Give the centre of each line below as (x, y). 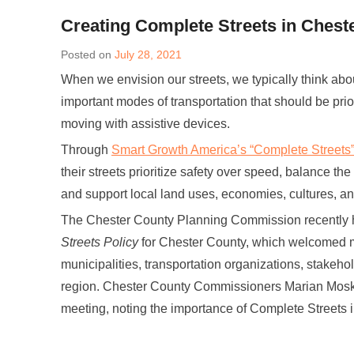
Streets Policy (100, 242)
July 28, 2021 (148, 55)
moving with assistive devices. (145, 124)
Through (86, 150)
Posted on (88, 55)
